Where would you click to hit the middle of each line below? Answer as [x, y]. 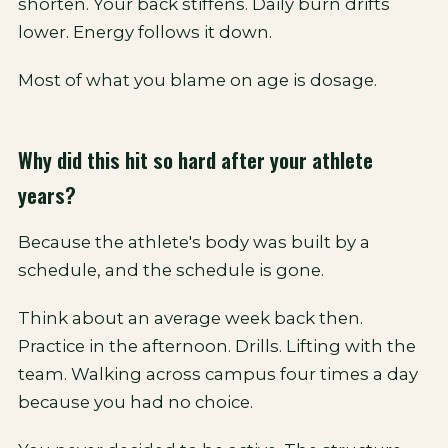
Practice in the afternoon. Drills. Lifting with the [217, 346]
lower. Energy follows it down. [145, 32]
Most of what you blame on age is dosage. [197, 80]
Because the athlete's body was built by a [194, 242]
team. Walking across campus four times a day [218, 374]
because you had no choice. [135, 402]
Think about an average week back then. [190, 318]
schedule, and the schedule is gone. [171, 270]
